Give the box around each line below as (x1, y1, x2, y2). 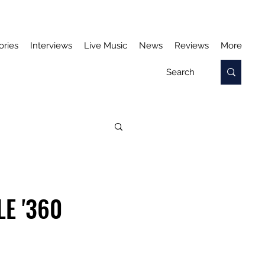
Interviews (30, 40, 72, 51)
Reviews (174, 40, 209, 51)
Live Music (84, 40, 127, 51)
